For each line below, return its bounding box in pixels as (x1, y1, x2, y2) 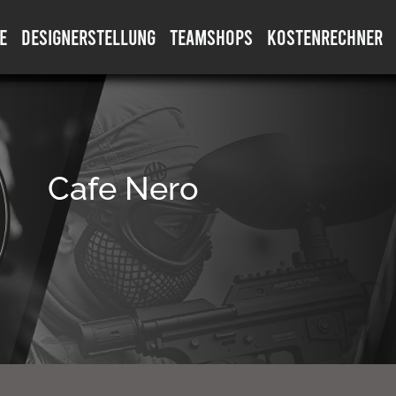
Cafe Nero (48, 170, 199, 207)
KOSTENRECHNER (266, 24, 383, 49)
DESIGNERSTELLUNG (20, 24, 156, 49)
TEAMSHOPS (169, 24, 253, 49)
